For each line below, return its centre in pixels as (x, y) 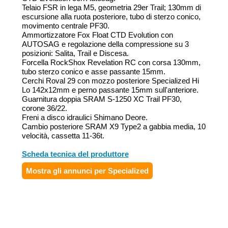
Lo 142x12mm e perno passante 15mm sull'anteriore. (110, 90)
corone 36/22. (44, 108)
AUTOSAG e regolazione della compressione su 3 (105, 44)
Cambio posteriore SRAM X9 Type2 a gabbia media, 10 (113, 127)
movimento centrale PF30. (65, 26)
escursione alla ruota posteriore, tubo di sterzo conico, (111, 17)
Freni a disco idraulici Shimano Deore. (84, 118)
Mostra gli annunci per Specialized (87, 171)
